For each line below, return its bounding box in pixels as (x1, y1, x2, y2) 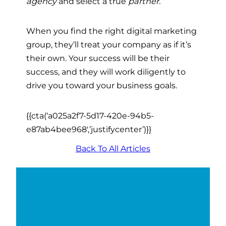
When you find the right (26, 26, 127, 36)
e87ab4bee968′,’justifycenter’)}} (26, 124, 151, 134)
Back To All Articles (76, 143, 150, 153)
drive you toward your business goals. (26, 80, 177, 91)
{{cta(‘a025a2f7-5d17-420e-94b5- (26, 110, 154, 121)
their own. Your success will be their (26, 53, 169, 64)
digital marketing (127, 26, 197, 36)
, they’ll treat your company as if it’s (51, 39, 191, 50)
